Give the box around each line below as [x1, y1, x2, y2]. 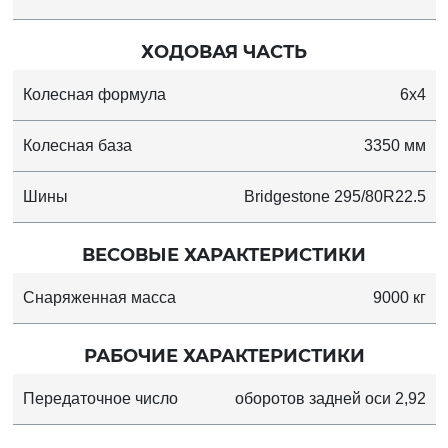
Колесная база [22, 136, 132, 154]
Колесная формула [22, 85, 166, 103]
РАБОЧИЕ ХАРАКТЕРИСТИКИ [83, 344, 365, 367]
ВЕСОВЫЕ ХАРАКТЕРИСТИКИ [82, 243, 366, 266]
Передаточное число [22, 389, 178, 407]
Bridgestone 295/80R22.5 [243, 187, 426, 205]
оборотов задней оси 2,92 [234, 389, 426, 407]
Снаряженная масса [22, 288, 176, 306]
